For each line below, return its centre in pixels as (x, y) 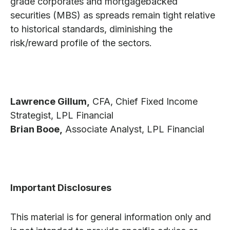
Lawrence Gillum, (50, 102)
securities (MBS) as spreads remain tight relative (113, 15)
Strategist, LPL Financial (62, 116)
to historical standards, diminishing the (91, 29)
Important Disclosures (61, 188)
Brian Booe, (36, 129)
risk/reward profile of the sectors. (81, 43)
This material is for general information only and (111, 217)
